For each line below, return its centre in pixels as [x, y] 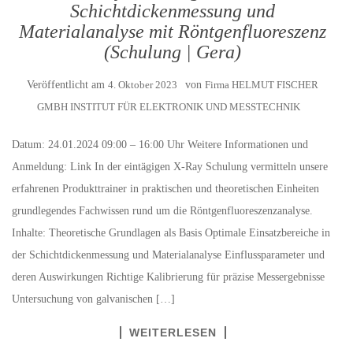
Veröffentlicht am [67, 85]
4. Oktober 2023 [143, 85]
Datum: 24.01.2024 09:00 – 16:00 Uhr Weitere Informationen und [160, 145]
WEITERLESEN [173, 333]
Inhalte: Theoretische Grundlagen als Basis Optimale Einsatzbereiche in [171, 233]
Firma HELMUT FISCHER [262, 85]
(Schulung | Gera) [173, 52]
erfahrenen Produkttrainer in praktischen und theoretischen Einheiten [165, 189]
